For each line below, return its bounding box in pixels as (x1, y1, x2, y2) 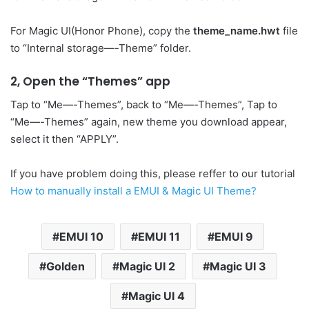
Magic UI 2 (119, 259, 175, 273)
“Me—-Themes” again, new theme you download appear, (10, 114, 287, 128)
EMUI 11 (138, 229, 180, 243)
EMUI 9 (215, 229, 253, 243)
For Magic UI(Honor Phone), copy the (10, 24, 193, 38)
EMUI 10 (59, 229, 103, 243)
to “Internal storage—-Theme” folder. (10, 41, 191, 55)
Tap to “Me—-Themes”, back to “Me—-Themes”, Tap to (10, 97, 277, 111)
